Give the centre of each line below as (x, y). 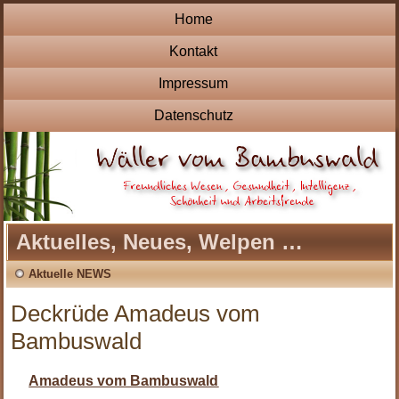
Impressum (194, 84)
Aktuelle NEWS (70, 274)
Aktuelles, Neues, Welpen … (160, 242)
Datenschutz (193, 116)
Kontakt (194, 52)
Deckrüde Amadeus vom (136, 314)
